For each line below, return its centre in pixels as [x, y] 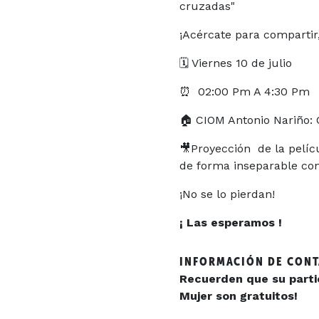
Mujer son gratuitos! [239, 296]
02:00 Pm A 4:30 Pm [250, 91]
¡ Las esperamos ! [231, 222]
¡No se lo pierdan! [227, 194]
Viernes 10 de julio [240, 63]
